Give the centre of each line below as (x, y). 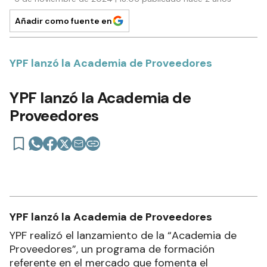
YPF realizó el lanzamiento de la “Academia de (123, 236)
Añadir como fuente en (63, 21)
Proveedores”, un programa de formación (112, 249)
